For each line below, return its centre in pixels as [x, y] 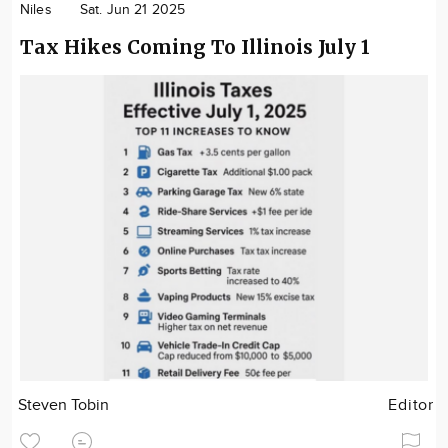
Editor [411, 405]
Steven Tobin [64, 405]
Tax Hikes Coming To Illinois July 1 [195, 47]
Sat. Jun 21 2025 [132, 10]
